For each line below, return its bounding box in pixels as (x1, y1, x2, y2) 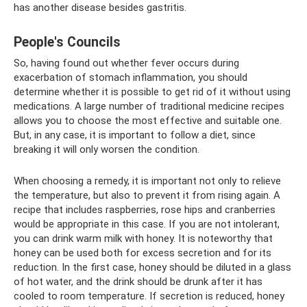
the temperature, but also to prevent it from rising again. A (14, 188, 280, 201)
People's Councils (14, 34, 121, 50)
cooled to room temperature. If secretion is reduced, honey (14, 289, 284, 302)
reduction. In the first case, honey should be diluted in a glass (14, 260, 291, 273)
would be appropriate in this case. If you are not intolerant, (14, 217, 280, 230)
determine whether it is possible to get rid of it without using (14, 85, 291, 98)
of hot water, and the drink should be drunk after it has (14, 275, 262, 288)
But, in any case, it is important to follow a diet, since (14, 128, 256, 141)
